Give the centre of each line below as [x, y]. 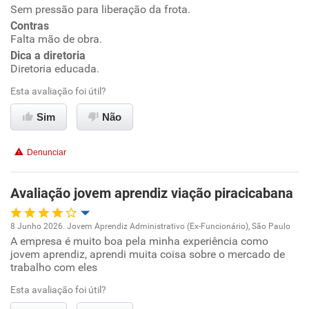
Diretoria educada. [55, 69]
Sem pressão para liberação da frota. [100, 9]
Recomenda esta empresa [97, 106]
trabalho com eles [54, 267]
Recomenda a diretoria [90, 127]
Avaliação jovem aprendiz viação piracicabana [152, 193]
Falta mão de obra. [56, 39]
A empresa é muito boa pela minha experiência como [139, 241]
